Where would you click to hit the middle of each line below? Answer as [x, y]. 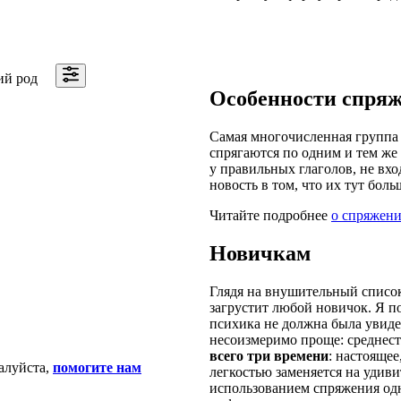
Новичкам [260, 253]
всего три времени [269, 355]
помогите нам [97, 367]
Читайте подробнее [270, 215]
